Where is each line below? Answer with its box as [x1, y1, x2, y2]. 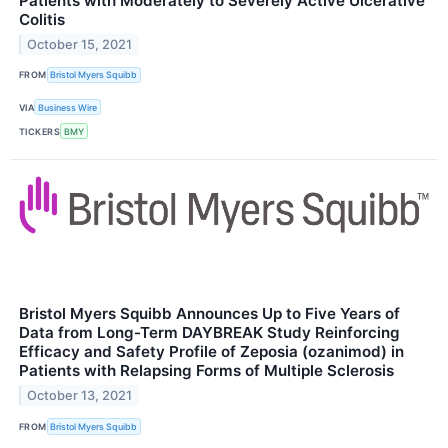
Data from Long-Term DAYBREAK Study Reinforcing [19, 323, 400, 343]
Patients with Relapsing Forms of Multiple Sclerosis [19, 361, 394, 381]
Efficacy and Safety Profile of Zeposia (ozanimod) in [19, 342, 404, 362]
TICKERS [19, 125, 61, 137]
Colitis [19, 9, 65, 29]
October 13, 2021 [27, 388, 133, 404]
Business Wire [38, 101, 98, 113]
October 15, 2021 [27, 36, 133, 52]
